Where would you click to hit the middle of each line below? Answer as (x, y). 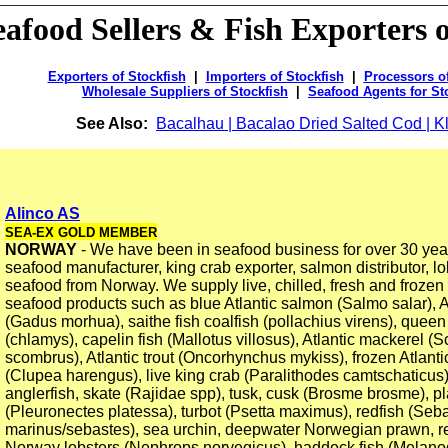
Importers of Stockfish (274, 77)
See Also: (112, 124)
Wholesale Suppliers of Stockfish (185, 92)
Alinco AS (42, 214)
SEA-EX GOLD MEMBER (81, 233)
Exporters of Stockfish (116, 77)
